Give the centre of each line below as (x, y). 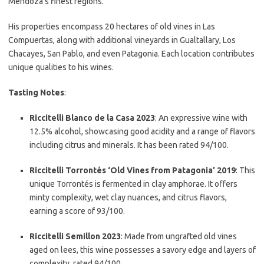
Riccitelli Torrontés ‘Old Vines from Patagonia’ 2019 (133, 170)
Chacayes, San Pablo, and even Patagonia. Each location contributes (131, 54)
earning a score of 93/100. (77, 211)
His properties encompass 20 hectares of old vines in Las (112, 27)
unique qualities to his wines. (61, 67)
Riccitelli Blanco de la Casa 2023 (92, 118)
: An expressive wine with (201, 118)
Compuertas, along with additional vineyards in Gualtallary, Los (122, 40)
